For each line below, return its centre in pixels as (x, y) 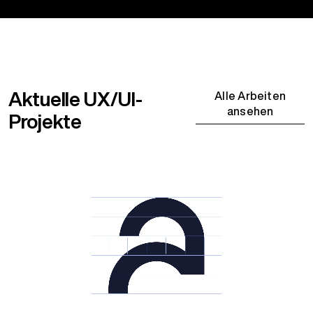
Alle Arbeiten (250, 95)
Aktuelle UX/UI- (75, 99)
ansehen (250, 111)
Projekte (45, 121)
